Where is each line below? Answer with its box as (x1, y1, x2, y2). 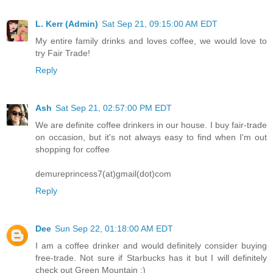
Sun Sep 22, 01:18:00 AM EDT (55, 224, 173, 234)
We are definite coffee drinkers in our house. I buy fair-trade (35, 120, 267, 130)
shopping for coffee (35, 144, 110, 155)
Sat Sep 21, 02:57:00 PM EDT (55, 103, 172, 113)
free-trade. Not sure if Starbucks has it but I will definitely (35, 253, 267, 263)
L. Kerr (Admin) (35, 19, 98, 29)
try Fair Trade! (35, 48, 90, 58)
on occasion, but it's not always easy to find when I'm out (35, 132, 267, 143)
